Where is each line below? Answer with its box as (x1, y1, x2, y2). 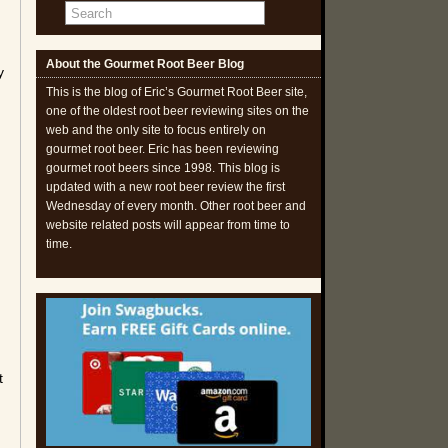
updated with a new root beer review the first (46, 180, 285, 194)
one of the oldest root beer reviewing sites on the (46, 104, 309, 118)
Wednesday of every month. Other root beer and (46, 199, 306, 213)
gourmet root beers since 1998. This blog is (46, 161, 280, 175)
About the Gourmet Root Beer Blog (46, 57, 244, 71)
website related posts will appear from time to (46, 218, 290, 232)
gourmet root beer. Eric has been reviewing (46, 142, 279, 156)
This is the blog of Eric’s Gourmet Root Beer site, (46, 85, 307, 99)
